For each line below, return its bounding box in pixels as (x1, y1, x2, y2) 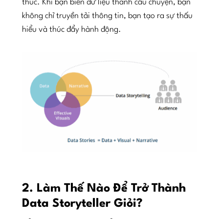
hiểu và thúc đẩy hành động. (22, 25, 121, 34)
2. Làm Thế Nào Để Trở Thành (22, 183, 186, 195)
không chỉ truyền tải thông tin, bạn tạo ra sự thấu (22, 11, 193, 20)
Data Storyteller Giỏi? (22, 198, 143, 210)
